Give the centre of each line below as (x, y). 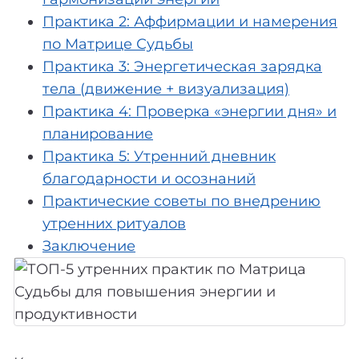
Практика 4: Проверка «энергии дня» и (190, 111)
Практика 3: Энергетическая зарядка (182, 66)
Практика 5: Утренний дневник (159, 156)
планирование (98, 133)
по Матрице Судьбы (118, 44)
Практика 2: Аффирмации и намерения (190, 21)
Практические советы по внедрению (182, 201)
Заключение (89, 246)
